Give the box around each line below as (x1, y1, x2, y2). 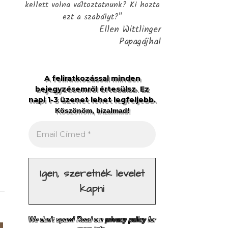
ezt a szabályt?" (62, 10, 122, 23)
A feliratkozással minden (44, 73, 140, 83)
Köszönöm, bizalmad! (54, 106, 130, 115)
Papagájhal (119, 34, 161, 49)
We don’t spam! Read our (28, 215, 105, 223)
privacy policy (105, 215, 146, 223)
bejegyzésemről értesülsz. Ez (35, 84, 149, 94)
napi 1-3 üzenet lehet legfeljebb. (28, 95, 156, 104)
